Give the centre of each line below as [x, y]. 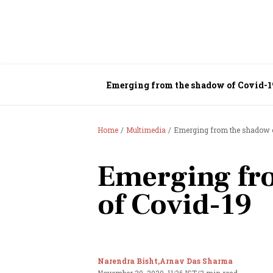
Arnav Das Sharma [196, 261]
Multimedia [146, 130]
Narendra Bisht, [129, 261]
